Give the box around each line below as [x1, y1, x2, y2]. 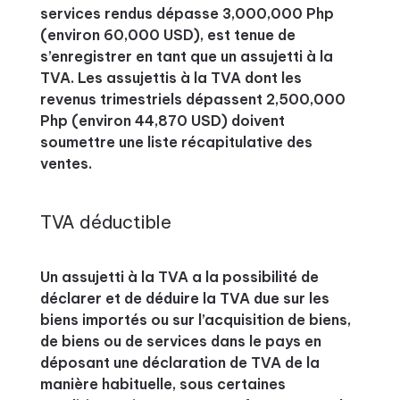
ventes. [39, 154, 92, 172]
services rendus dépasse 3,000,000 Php [39, 4, 334, 22]
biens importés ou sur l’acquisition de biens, [39, 311, 351, 329]
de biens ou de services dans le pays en [39, 332, 321, 350]
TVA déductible [39, 211, 171, 233]
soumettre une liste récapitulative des [39, 133, 312, 151]
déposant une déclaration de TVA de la [39, 354, 320, 371]
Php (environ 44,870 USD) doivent [39, 112, 285, 129]
